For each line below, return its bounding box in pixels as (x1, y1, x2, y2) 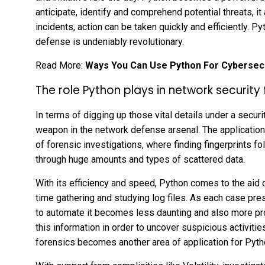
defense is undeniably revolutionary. (35, 35, 184, 47)
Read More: (35, 59, 83, 71)
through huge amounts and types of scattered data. (35, 153, 247, 165)
